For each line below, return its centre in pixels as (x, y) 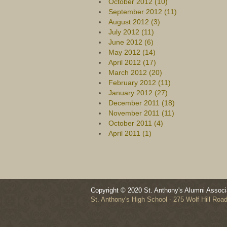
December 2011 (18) (141, 103)
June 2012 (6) (131, 42)
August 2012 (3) (134, 22)
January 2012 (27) (138, 93)
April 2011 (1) (130, 133)
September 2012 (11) (142, 12)
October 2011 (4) (136, 123)
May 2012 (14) (132, 52)
